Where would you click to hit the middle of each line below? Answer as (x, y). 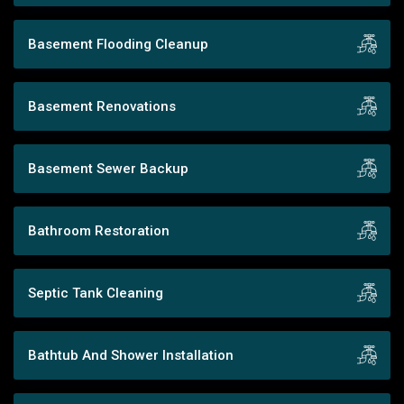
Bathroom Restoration (99, 230)
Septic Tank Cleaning (96, 293)
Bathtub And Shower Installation (131, 355)
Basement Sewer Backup (108, 168)
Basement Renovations (102, 106)
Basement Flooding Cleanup (118, 44)
